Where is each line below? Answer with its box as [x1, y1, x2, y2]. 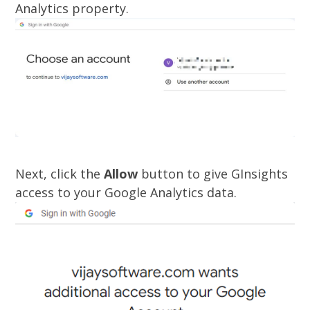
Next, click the [15, 165, 104, 182]
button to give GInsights [138, 165, 289, 182]
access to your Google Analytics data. [15, 183, 237, 201]
